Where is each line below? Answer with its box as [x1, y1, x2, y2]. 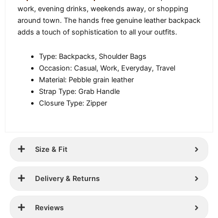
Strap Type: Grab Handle [38, 87, 120, 96]
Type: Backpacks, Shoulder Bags [38, 52, 146, 61]
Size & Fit [35, 145, 68, 154]
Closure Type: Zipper [38, 98, 107, 108]
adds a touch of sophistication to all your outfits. [18, 28, 177, 37]
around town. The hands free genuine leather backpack [18, 16, 200, 25]
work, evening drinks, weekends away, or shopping [18, 4, 188, 14]
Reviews [35, 203, 64, 212]
